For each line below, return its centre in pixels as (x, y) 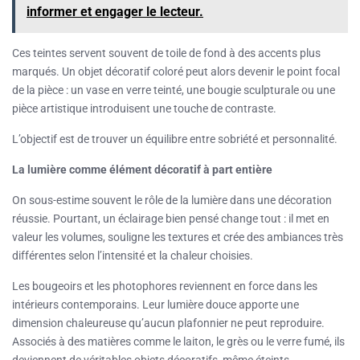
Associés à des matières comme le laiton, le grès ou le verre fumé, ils (178, 342)
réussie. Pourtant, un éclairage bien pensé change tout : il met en (171, 219)
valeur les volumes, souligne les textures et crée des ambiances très (178, 237)
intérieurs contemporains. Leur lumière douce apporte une (155, 305)
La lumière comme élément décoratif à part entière (142, 170)
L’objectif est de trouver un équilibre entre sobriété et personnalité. (175, 139)
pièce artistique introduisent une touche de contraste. (144, 109)
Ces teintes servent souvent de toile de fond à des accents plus (166, 53)
